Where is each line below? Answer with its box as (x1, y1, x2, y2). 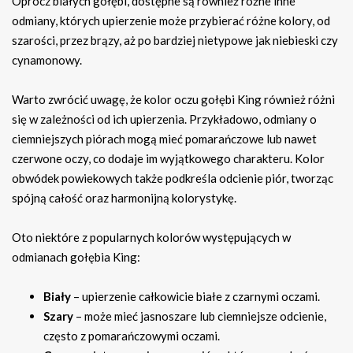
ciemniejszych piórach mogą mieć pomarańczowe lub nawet (12, 131, 317, 146)
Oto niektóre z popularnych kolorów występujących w (12, 229, 291, 244)
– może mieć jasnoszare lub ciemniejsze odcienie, (73, 308, 326, 323)
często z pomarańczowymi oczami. (43, 328, 220, 343)
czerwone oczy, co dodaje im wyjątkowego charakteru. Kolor (12, 150, 325, 165)
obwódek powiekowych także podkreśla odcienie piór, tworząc (12, 170, 333, 185)
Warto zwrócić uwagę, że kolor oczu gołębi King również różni (12, 91, 335, 106)
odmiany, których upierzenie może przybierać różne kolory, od (12, 13, 330, 28)
